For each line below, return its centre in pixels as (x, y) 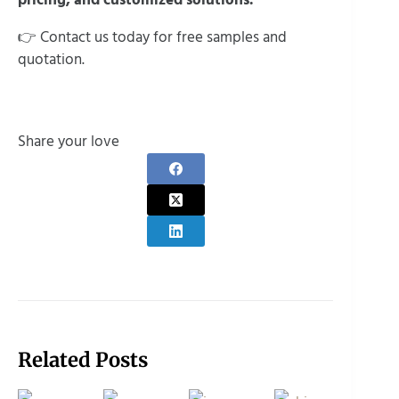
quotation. (51, 59)
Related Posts (83, 359)
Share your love (69, 141)
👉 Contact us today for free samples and (152, 37)
